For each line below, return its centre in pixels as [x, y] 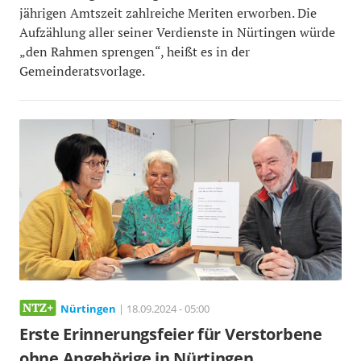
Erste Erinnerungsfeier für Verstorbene [171, 334]
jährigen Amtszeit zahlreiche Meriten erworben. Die [168, 12]
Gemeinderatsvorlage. [82, 71]
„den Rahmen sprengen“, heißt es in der [135, 51]
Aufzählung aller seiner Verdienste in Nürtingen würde [177, 32]
